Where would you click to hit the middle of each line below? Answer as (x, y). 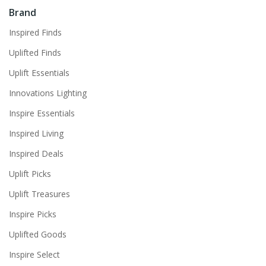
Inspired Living (36, 133)
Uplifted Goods (38, 234)
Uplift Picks (30, 174)
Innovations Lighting (48, 93)
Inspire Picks (33, 214)
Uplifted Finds (35, 53)
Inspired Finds (35, 32)
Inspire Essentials (42, 113)
